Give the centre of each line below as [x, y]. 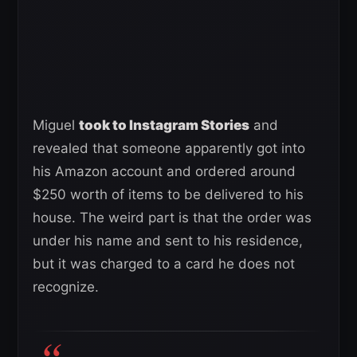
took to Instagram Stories [164, 125]
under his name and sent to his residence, [168, 240]
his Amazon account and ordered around [164, 171]
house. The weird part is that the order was [172, 217]
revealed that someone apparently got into [169, 148]
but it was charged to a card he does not [164, 263]
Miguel [56, 125]
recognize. [66, 286]
